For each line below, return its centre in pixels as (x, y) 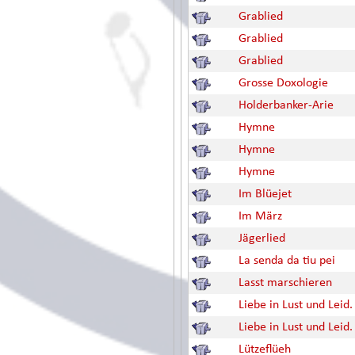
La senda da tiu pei (287, 261)
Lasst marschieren (285, 283)
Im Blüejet (265, 194)
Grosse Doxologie (283, 83)
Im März (260, 216)
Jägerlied (262, 239)
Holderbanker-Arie (286, 105)
